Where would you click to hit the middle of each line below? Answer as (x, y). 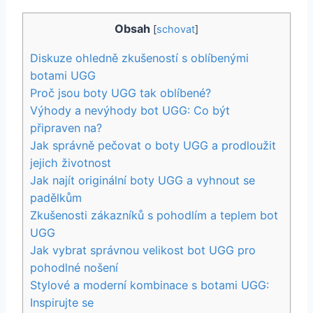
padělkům (56, 197)
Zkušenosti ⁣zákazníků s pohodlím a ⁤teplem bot (154, 215)
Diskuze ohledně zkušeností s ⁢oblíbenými (139, 58)
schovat (176, 30)
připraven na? (66, 128)
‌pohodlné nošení (74, 267)
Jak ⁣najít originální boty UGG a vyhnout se (143, 180)
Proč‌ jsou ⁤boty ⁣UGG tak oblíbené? (121, 93)
